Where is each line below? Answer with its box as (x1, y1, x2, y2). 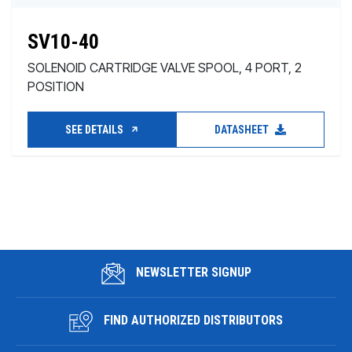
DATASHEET (214, 123, 271, 136)
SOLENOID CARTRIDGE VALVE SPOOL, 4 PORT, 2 (27, 60, 302, 75)
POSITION (27, 79, 84, 94)
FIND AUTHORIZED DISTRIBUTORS (101, 313, 283, 328)
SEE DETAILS (64, 123, 126, 136)
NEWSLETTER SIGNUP (132, 265, 251, 280)
